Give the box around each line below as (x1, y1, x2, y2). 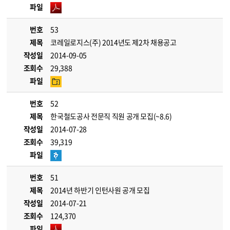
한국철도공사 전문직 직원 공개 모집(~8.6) (50, 111, 172, 121)
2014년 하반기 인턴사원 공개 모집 (50, 185, 150, 195)
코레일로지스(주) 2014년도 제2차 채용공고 (50, 37, 177, 47)
